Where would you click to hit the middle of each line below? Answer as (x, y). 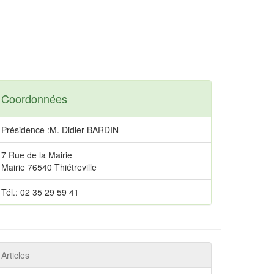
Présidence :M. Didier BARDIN (60, 130)
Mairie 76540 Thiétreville (49, 167)
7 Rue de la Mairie (37, 155)
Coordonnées (34, 98)
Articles (15, 255)
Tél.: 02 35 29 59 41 (40, 192)
